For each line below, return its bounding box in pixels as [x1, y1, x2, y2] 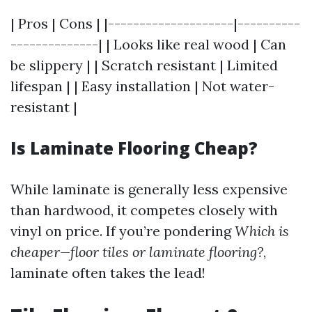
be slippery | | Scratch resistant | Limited [10, 56, 278, 74]
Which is [235, 222, 289, 240]
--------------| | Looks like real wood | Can [10, 36, 286, 53]
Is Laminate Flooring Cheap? [10, 136, 258, 159]
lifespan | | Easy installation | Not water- [10, 77, 274, 95]
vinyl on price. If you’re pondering [10, 222, 235, 240]
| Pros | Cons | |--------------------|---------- [10, 15, 300, 32]
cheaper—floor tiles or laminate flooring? [10, 243, 263, 260]
